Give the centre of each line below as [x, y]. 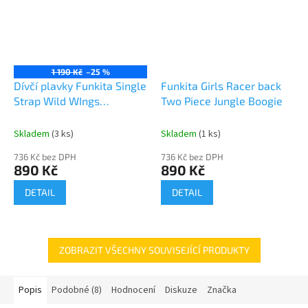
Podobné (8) [77, 290]
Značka [222, 290]
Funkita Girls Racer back [221, 85]
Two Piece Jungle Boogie [222, 100]
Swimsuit [37, 115]
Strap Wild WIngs [57, 100]
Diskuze [181, 290]
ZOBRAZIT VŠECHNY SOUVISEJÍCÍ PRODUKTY [154, 250]
